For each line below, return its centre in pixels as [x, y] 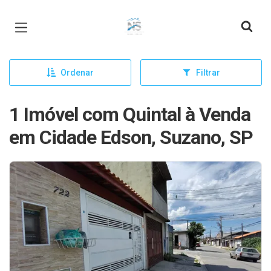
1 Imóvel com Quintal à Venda [130, 114]
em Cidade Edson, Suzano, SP [131, 137]
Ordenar [77, 73]
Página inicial [151, 18]
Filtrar [208, 73]
